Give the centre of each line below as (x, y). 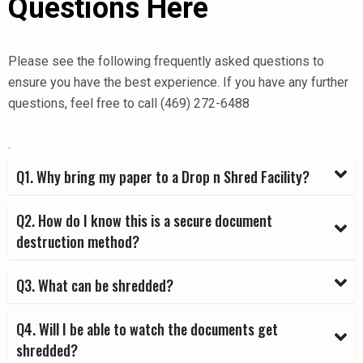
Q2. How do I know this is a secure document (144, 220)
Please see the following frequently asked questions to (166, 61)
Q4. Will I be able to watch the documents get (147, 329)
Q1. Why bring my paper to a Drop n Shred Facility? (163, 176)
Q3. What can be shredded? (95, 285)
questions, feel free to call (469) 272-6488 (129, 103)
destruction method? (78, 241)
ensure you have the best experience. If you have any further (178, 82)
